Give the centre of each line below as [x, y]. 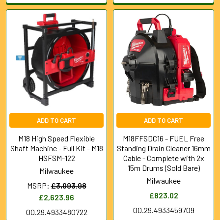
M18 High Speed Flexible [56, 138]
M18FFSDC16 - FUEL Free [164, 138]
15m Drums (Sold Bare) [164, 167]
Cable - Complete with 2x [164, 158]
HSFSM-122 [56, 158]
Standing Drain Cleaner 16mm [164, 148]
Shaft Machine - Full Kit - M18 [56, 148]
